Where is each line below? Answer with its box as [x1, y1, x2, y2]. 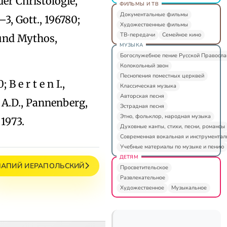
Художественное [120, 183, 164, 192]
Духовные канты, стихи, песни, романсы [120, 122, 225, 130]
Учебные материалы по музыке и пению [120, 142, 224, 150]
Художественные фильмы [120, 20, 188, 28]
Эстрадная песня [120, 102, 164, 110]
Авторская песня [120, 92, 164, 100]
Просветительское [120, 163, 168, 171]
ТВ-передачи [120, 30, 155, 39]
